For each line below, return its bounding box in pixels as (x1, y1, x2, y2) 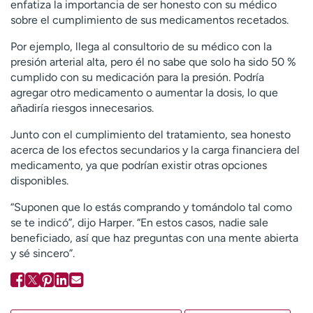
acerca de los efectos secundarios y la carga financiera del (10, 143, 300, 156)
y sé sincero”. (10, 246, 75, 260)
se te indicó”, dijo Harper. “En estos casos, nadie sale (10, 215, 268, 229)
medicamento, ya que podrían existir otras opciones (10, 158, 267, 172)
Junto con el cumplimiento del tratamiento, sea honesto (10, 127, 291, 141)
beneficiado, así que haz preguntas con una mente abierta (10, 231, 298, 245)
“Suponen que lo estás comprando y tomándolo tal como (10, 200, 292, 214)
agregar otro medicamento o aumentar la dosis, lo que (10, 85, 278, 99)
